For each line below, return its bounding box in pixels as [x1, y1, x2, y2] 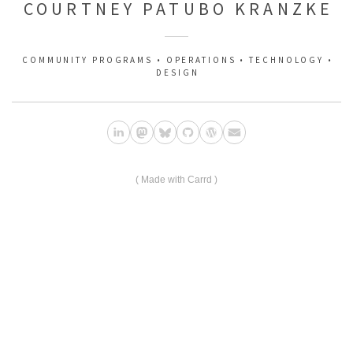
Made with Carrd [141, 173, 212, 185]
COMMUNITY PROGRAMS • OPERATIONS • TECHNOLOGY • [22, 54, 333, 66]
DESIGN [156, 67, 199, 79]
